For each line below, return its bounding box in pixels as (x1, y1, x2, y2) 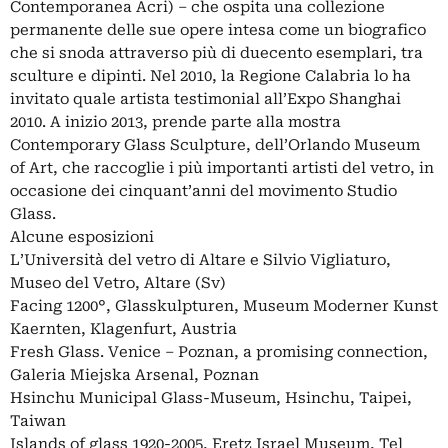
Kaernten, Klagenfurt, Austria (10, 320, 237, 338)
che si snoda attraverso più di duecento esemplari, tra (10, 44, 423, 62)
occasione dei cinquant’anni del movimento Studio (10, 182, 397, 200)
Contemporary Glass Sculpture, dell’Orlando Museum (10, 136, 420, 154)
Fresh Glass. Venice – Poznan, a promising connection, (10, 343, 428, 361)
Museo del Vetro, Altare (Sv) (10, 274, 226, 292)
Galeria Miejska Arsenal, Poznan (10, 366, 259, 384)
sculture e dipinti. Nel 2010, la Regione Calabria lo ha (10, 67, 411, 85)
